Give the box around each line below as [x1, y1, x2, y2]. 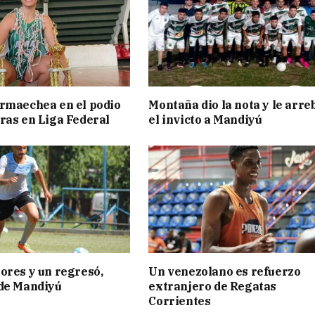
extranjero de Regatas [148, 279, 276, 294]
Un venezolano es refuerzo [148, 264, 301, 279]
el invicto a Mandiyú [148, 112, 262, 127]
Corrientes [148, 294, 211, 309]
